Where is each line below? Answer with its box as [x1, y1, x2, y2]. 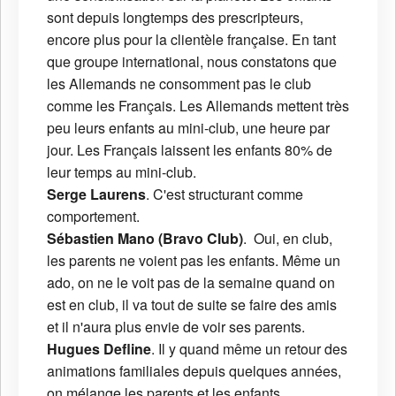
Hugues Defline [47, 339, 151, 360]
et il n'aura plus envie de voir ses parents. [47, 316, 305, 338]
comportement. [47, 206, 140, 227]
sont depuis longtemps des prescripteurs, [47, 7, 303, 28]
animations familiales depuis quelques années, [47, 361, 341, 382]
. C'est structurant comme [146, 184, 303, 205]
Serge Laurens [47, 184, 146, 205]
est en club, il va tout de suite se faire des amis [47, 294, 337, 316]
